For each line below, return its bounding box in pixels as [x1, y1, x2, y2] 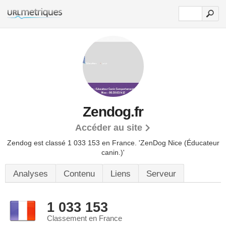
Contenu [64, 169, 95, 179]
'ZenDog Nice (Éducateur [138, 139, 219, 147]
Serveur [146, 169, 176, 179]
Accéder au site [75, 123, 142, 133]
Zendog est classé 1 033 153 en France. [7, 139, 139, 147]
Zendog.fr [83, 104, 143, 120]
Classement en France [47, 214, 122, 222]
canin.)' [101, 148, 125, 156]
